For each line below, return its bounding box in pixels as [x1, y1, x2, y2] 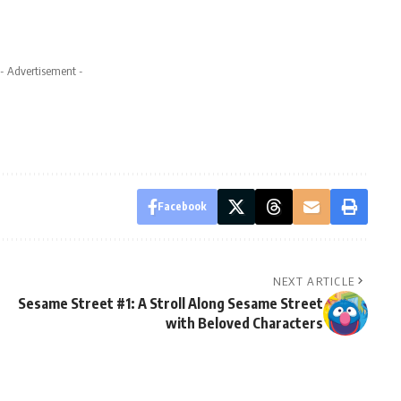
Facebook [157, 199, 207, 213]
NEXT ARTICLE [272, 273, 355, 288]
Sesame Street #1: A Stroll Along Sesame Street [17, 294, 323, 312]
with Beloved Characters [165, 313, 323, 332]
